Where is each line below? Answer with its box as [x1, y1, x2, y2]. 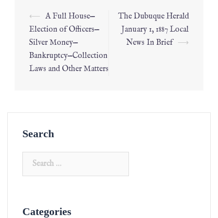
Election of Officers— [29, 25, 99, 35]
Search [22, 127, 54, 140]
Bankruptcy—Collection [29, 51, 108, 61]
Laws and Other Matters [29, 64, 109, 74]
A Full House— [45, 12, 95, 21]
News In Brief [126, 38, 173, 48]
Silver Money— [29, 38, 78, 48]
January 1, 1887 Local [122, 25, 189, 35]
